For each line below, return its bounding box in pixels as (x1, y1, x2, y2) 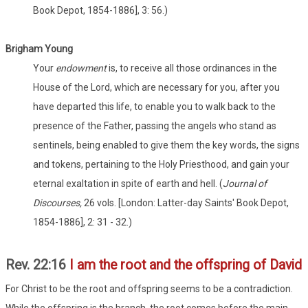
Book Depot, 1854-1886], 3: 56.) (33, 5, 168, 16)
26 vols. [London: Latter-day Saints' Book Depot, (84, 197, 289, 209)
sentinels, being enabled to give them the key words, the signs (33, 140, 300, 151)
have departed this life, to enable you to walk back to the (33, 101, 276, 113)
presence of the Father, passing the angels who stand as (33, 120, 276, 132)
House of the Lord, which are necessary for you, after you (33, 82, 280, 93)
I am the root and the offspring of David (69, 257, 302, 274)
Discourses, (33, 197, 84, 209)
